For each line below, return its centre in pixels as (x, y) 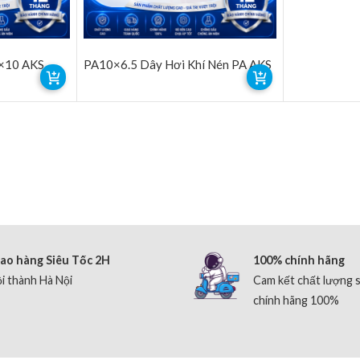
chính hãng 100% (296, 300)
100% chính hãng (299, 260)
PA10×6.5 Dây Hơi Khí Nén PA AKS (177, 64)
